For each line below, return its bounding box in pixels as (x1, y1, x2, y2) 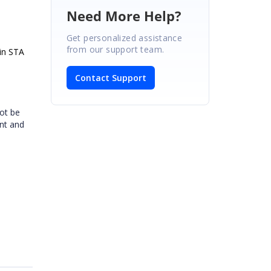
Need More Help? (66, 6, 181, 25)
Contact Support (74, 71, 146, 83)
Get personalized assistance (66, 31, 183, 44)
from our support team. (66, 43, 165, 55)
